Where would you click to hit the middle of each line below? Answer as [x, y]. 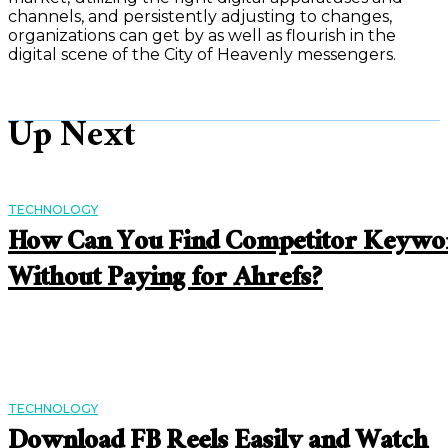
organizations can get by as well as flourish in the [202, 36]
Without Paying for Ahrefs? [165, 281]
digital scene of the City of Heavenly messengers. [202, 55]
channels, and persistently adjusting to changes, [200, 17]
